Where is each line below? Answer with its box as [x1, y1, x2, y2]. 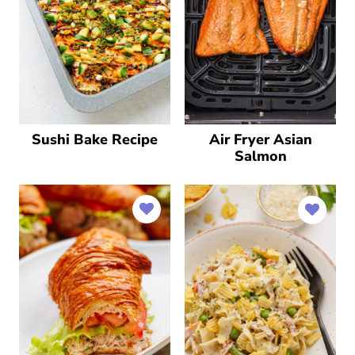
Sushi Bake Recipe [32, 130, 158, 149]
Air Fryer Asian [208, 130, 312, 149]
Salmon [234, 147, 287, 166]
